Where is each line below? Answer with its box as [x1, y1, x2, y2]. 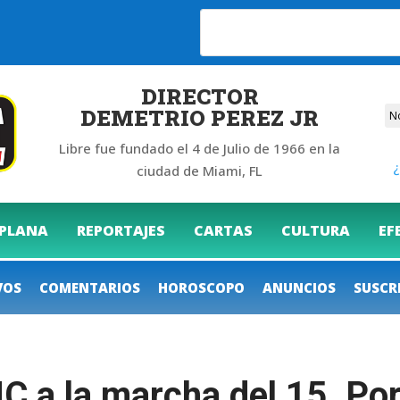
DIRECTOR [140, 81, 259, 111]
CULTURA [281, 220, 350, 240]
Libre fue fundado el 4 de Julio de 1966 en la [59, 138, 341, 157]
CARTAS [194, 220, 253, 240]
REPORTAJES [77, 220, 165, 240]
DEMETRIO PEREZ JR [80, 103, 320, 132]
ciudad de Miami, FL [137, 161, 263, 179]
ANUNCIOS [262, 278, 336, 296]
